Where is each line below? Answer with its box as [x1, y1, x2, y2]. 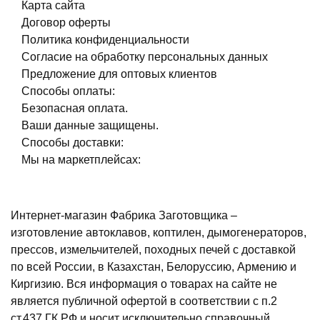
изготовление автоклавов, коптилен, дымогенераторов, [11, 226, 306, 239]
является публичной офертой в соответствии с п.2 [11, 295, 277, 308]
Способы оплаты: [21, 85, 115, 98]
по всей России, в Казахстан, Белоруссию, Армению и [11, 261, 296, 274]
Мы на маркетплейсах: [21, 154, 141, 166]
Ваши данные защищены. [21, 119, 159, 132]
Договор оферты [21, 16, 111, 29]
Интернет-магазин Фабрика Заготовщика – [11, 209, 237, 222]
